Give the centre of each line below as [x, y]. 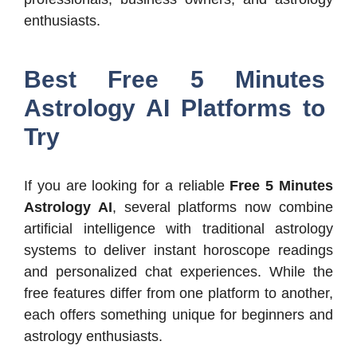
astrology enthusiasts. [93, 336]
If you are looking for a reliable [127, 185]
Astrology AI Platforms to [175, 108]
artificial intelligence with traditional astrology [178, 228]
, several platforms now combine [223, 207]
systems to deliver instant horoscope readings [178, 250]
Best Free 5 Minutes [175, 79]
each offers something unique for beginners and [178, 314]
